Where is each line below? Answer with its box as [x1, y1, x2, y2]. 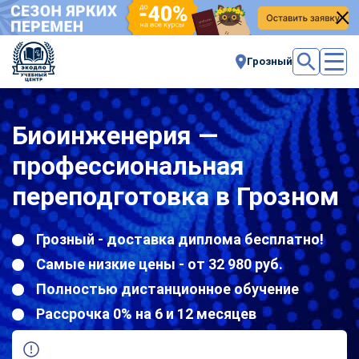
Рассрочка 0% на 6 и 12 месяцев [36, 305, 256, 322]
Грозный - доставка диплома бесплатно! [36, 230, 324, 248]
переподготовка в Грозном [12, 180, 339, 212]
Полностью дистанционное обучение [36, 280, 299, 297]
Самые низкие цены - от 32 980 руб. [36, 255, 283, 272]
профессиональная [12, 150, 244, 181]
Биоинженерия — [12, 119, 218, 151]
